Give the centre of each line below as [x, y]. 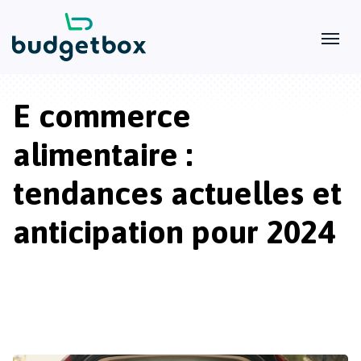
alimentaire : [103, 154]
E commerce [102, 116]
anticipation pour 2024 [174, 232]
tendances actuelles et [177, 193]
